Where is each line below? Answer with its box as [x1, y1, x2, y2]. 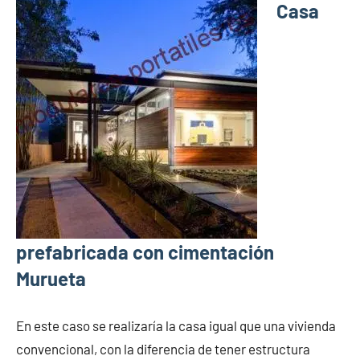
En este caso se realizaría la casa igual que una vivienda [16, 317, 336, 334]
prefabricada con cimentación [16, 240, 274, 264]
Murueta [16, 267, 86, 291]
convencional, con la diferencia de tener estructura [16, 341, 310, 358]
